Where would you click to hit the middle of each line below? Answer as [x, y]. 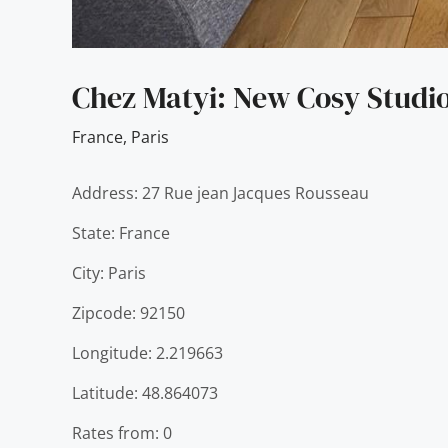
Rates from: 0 [122, 433]
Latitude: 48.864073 [145, 393]
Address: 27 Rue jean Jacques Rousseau [220, 193]
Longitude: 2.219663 [147, 353]
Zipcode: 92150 [128, 313]
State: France [121, 233]
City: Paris [109, 273]
